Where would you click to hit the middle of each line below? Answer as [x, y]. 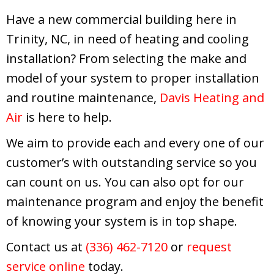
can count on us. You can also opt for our [125, 182]
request [209, 246]
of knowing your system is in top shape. [122, 221]
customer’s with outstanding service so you [131, 162]
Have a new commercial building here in [121, 19]
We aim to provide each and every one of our [135, 143]
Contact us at [46, 246]
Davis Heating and [212, 97]
